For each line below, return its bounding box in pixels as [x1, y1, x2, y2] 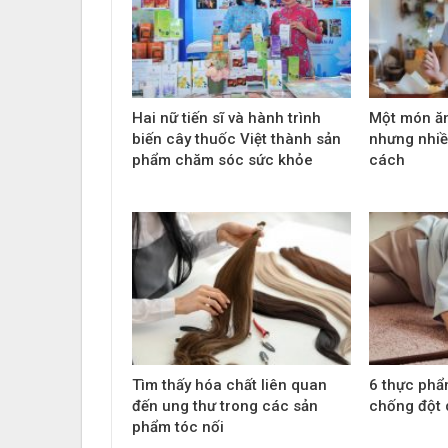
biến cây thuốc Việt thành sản [132, 129, 341, 148]
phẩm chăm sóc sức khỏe [132, 150, 313, 169]
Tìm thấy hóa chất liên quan [132, 376, 327, 395]
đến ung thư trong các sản [132, 397, 318, 416]
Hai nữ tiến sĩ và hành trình [132, 108, 321, 127]
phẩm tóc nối [132, 418, 224, 437]
